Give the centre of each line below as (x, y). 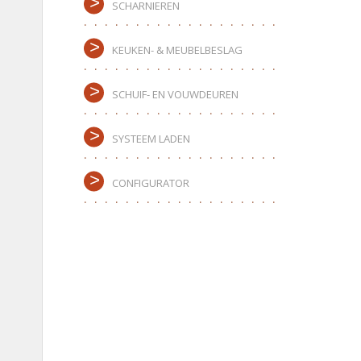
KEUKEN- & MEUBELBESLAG (177, 50)
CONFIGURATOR (151, 183)
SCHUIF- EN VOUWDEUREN (175, 94)
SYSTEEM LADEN (151, 139)
